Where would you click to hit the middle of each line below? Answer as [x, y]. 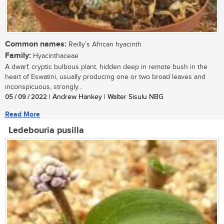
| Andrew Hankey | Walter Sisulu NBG [105, 97]
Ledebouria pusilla [46, 130]
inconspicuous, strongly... [44, 87]
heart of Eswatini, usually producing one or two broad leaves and [105, 77]
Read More [22, 114]
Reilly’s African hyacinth [104, 44]
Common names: [36, 44]
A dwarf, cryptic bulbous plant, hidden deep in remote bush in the [106, 67]
